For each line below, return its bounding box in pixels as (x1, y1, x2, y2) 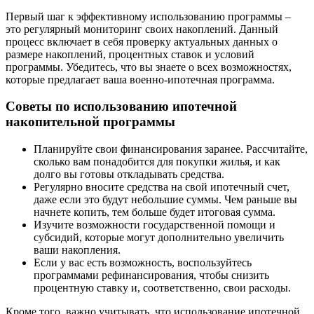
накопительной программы (6, 114, 175, 130)
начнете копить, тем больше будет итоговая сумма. (34, 205, 275, 218)
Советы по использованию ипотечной (6, 99, 237, 114)
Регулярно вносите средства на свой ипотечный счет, (34, 180, 289, 193)
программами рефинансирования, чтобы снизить (34, 268, 269, 281)
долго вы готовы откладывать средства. (34, 168, 224, 180)
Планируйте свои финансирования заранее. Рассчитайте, (34, 142, 308, 155)
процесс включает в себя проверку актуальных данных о (6, 35, 278, 48)
